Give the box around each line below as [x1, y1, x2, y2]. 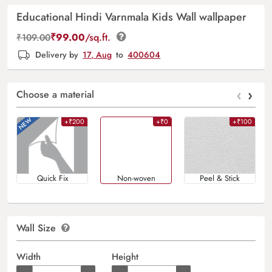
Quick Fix [36, 172, 68, 184]
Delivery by [33, 49, 81, 61]
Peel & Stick [200, 172, 240, 184]
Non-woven [117, 172, 155, 184]
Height [111, 250, 138, 263]
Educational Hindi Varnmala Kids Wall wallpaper [16, 9, 246, 25]
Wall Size [16, 220, 59, 235]
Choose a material [16, 87, 94, 101]
